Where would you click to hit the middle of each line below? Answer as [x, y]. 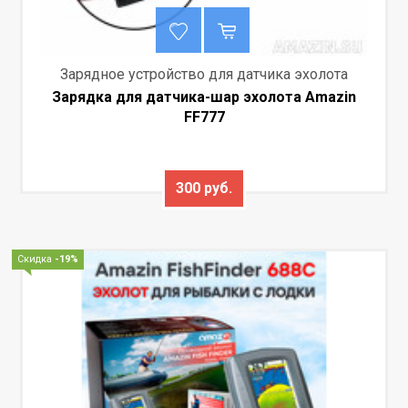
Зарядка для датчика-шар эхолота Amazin [204, 97]
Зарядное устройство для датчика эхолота [204, 75]
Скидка [36, 260]
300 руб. [204, 189]
